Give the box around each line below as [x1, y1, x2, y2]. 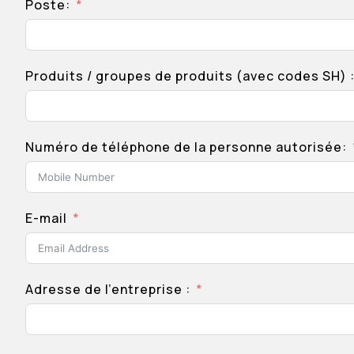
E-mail [25, 209, 67, 227]
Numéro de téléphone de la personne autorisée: [25, 138, 347, 156]
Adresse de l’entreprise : [25, 281, 190, 298]
